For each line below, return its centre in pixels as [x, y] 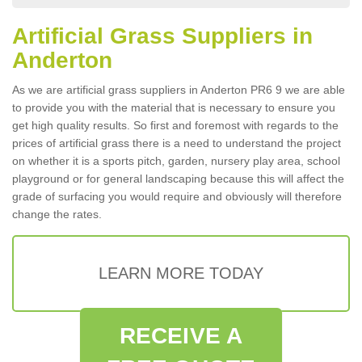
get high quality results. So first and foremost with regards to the [175, 125]
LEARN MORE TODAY [181, 273]
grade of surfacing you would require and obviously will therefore [177, 196]
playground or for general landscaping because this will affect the [178, 179]
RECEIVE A [181, 336]
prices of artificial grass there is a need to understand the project [177, 143]
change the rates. [57, 214]
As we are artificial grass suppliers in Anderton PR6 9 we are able [179, 90]
